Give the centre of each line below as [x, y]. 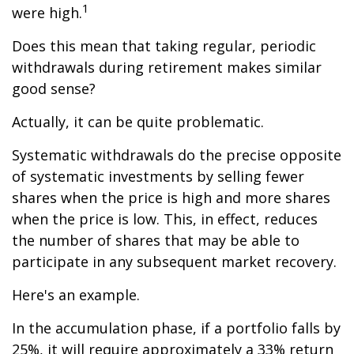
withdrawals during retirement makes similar [167, 67]
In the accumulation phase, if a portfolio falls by [176, 328]
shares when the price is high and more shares [171, 198]
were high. [47, 13]
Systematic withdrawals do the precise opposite [177, 155]
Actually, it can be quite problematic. [138, 122]
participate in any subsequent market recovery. [174, 262]
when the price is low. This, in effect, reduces [165, 219]
